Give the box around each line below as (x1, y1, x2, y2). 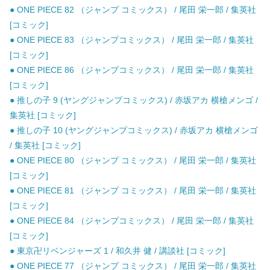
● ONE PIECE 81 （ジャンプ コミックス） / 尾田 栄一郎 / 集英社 (10, 186, 256, 196)
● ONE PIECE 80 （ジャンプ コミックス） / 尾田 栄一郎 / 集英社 (10, 155, 256, 166)
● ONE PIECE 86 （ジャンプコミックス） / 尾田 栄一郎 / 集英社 (10, 65, 254, 75)
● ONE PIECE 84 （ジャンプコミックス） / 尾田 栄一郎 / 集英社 (10, 216, 254, 226)
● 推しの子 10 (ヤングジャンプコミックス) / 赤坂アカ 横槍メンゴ (10, 125, 258, 136)
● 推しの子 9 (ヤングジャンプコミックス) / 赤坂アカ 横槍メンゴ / (10, 95, 258, 105)
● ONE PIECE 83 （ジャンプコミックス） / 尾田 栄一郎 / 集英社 (10, 35, 254, 45)
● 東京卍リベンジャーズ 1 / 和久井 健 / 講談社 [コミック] (10, 246, 225, 256)
